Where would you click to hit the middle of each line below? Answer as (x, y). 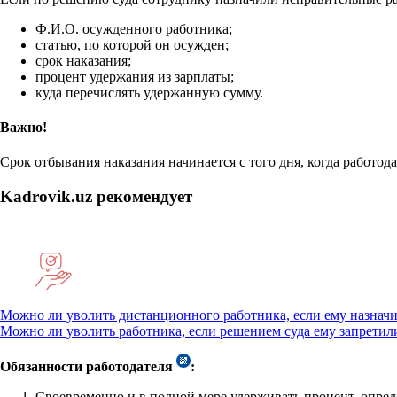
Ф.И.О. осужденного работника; (134, 28)
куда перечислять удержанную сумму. (149, 92)
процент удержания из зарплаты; (135, 76)
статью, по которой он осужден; (132, 44)
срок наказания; (83, 60)
